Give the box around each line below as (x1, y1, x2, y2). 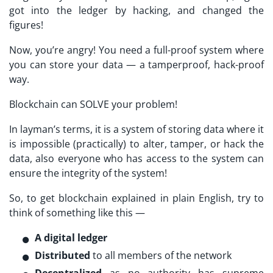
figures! (9, 18, 43, 32)
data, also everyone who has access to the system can (9, 151, 264, 165)
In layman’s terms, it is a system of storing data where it (9, 122, 264, 136)
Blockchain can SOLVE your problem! (9, 97, 177, 111)
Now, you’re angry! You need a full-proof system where (9, 43, 264, 57)
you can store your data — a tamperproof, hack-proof (9, 57, 264, 71)
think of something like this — (9, 205, 145, 219)
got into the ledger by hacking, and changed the (9, 3, 264, 17)
